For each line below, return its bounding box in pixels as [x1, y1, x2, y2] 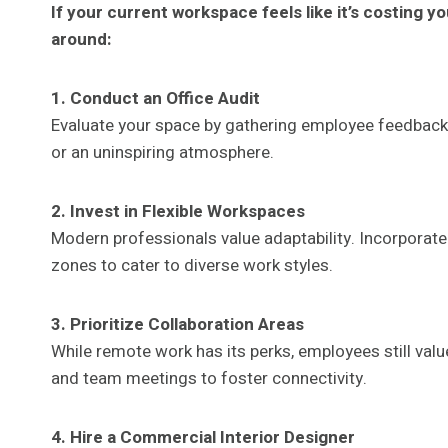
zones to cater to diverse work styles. [51, 252, 333, 278]
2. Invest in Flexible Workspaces [51, 198, 305, 224]
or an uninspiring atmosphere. [51, 139, 274, 165]
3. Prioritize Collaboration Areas [51, 311, 304, 337]
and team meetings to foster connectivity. [51, 365, 367, 391]
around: [51, 26, 111, 52]
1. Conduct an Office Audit [51, 85, 260, 111]
